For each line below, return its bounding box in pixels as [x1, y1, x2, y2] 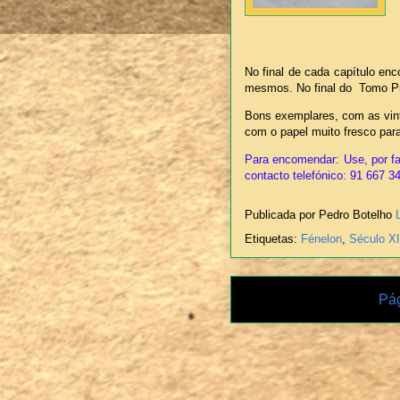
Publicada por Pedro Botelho [245, 208, 396, 222]
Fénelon [301, 232, 342, 246]
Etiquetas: [245, 232, 301, 246]
